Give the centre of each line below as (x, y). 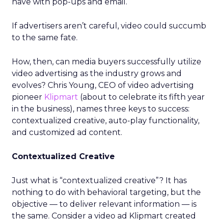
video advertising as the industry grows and (97, 73)
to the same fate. (45, 38)
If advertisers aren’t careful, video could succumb (109, 26)
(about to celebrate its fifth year (141, 97)
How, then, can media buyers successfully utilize (107, 62)
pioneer (28, 97)
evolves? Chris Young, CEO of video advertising (103, 85)
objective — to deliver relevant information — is (104, 204)
